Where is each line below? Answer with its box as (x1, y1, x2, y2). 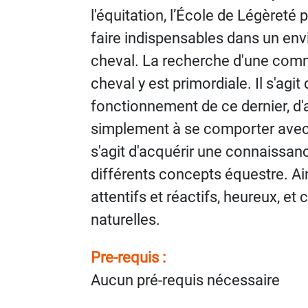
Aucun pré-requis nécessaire (91, 272, 280, 289)
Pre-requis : (91, 249, 166, 266)
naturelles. (91, 211, 160, 228)
